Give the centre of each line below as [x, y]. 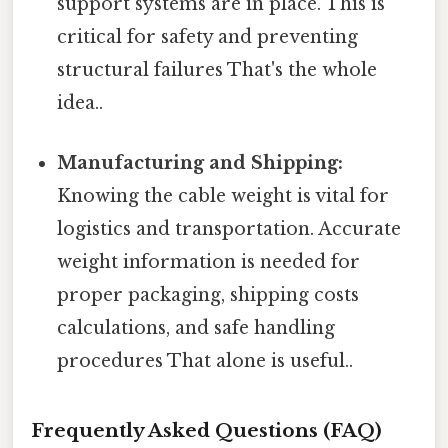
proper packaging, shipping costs [208, 294]
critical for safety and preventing [208, 37]
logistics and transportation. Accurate [229, 228]
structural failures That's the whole [217, 70]
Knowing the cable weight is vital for [223, 195]
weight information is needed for [209, 261]
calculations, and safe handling [196, 327]
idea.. [80, 103]
